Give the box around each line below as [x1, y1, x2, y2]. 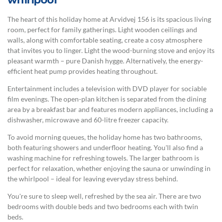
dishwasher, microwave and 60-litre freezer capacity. [7, 115, 168, 124]
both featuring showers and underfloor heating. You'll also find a [7, 143, 203, 152]
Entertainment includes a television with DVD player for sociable [7, 84, 207, 93]
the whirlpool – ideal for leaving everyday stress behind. [7, 174, 178, 183]
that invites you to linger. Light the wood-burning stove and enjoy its [7, 46, 215, 55]
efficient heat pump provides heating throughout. [7, 67, 158, 76]
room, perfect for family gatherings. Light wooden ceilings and [7, 25, 197, 34]
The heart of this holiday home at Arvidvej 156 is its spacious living [7, 15, 211, 24]
